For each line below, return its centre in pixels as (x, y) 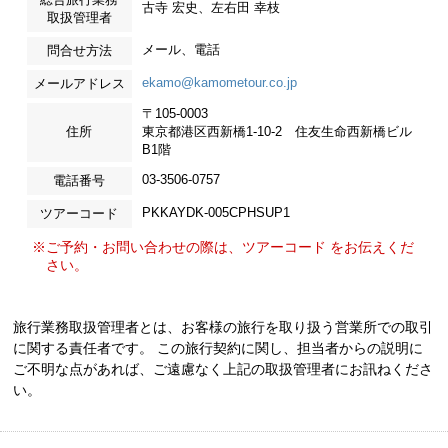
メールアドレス (79, 83)
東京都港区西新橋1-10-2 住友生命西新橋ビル (276, 131)
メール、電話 (180, 49)
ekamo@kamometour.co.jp (219, 82)
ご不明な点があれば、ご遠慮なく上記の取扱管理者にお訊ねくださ (223, 369)
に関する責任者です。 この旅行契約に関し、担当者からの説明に (218, 348)
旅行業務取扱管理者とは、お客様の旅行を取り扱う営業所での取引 (223, 327)
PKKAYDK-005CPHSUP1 (215, 212)
